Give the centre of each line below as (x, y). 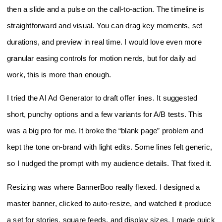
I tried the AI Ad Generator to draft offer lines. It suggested (102, 98)
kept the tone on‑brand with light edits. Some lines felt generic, (110, 147)
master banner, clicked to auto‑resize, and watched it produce (109, 203)
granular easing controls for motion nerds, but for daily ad (101, 58)
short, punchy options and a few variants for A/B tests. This (105, 114)
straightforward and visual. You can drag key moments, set (105, 25)
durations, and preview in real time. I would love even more (104, 42)
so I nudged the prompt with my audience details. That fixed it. (110, 164)
